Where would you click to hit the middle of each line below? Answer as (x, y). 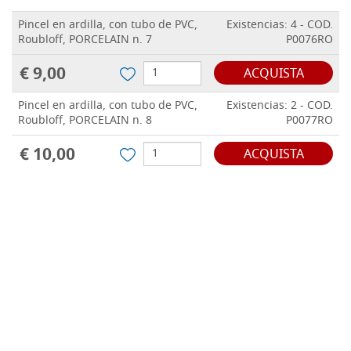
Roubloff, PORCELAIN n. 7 (85, 41)
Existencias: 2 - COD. (280, 107)
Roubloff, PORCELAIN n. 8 (85, 121)
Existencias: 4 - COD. (280, 26)
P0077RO (309, 121)
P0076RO (309, 41)
